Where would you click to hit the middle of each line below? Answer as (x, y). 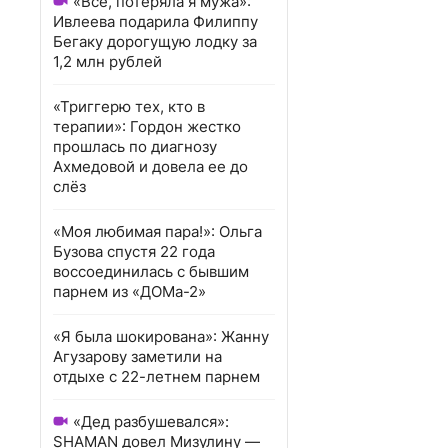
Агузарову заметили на (137, 356)
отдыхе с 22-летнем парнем (156, 376)
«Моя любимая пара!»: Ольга (157, 231)
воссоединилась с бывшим (151, 271)
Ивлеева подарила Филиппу (155, 21)
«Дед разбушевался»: (151, 421)
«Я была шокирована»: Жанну (161, 336)
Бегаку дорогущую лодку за (155, 41)
